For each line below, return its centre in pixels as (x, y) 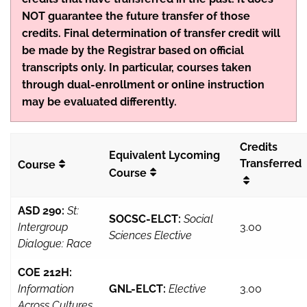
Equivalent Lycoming (164, 156)
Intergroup (43, 228)
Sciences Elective (150, 236)
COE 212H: (45, 273)
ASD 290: (41, 211)
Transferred (271, 164)
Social (198, 219)
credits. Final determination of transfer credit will (151, 34)
